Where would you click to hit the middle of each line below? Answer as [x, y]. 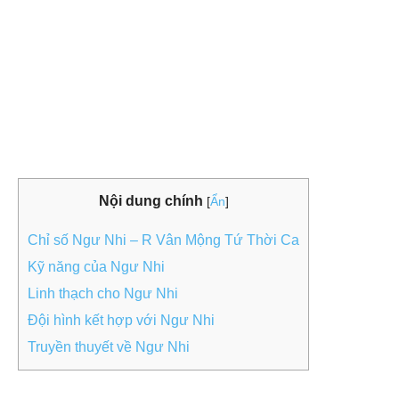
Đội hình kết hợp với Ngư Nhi [121, 321]
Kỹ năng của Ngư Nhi [96, 267]
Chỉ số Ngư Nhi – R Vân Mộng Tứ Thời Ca [163, 240]
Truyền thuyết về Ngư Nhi [109, 347]
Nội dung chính [151, 201]
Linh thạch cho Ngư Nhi [103, 294]
